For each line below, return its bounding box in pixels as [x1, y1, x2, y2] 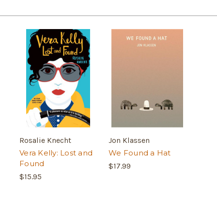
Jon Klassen [108, 135, 150, 145]
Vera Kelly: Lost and [19, 148, 93, 157]
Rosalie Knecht [19, 135, 71, 145]
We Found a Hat [108, 148, 171, 157]
